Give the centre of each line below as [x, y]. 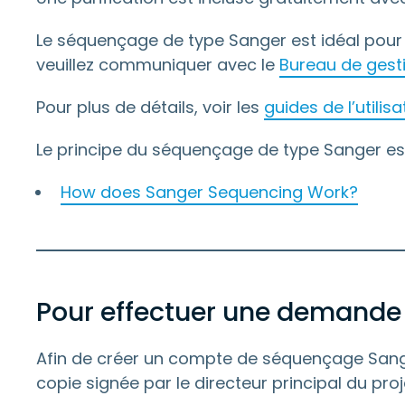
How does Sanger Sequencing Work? [209, 192]
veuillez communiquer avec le [158, 65]
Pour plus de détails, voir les [150, 107]
